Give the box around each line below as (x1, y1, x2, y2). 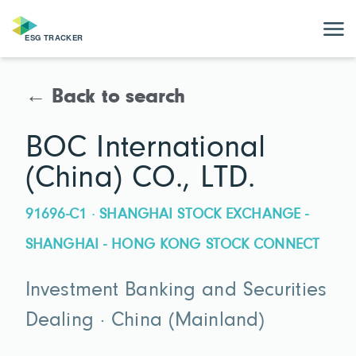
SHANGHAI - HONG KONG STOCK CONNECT (25, 237, 320, 253)
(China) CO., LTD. (25, 162, 256, 195)
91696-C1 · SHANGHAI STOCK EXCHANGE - (25, 207, 309, 222)
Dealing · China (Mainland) (25, 311, 265, 332)
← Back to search (25, 87, 186, 108)
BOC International (25, 132, 266, 164)
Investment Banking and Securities (25, 281, 327, 302)
